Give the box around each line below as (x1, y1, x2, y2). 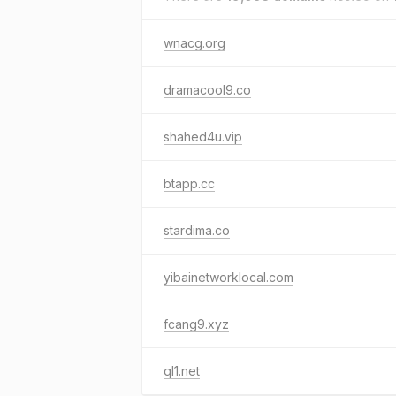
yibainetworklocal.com (164, 270, 293, 285)
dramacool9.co (164, 82, 251, 97)
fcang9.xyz (164, 316, 229, 331)
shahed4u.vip (164, 129, 242, 144)
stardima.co (164, 223, 230, 238)
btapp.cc (164, 176, 215, 191)
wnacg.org (164, 35, 225, 50)
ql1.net (164, 363, 200, 378)
